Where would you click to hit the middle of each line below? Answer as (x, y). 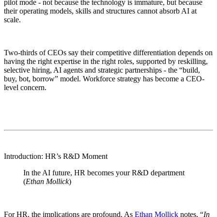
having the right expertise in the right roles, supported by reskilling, (106, 61)
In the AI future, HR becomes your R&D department (104, 172)
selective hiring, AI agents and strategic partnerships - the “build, (102, 70)
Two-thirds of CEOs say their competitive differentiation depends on (108, 52)
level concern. (25, 87)
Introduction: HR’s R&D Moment (56, 156)
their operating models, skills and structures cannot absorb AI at (100, 11)
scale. (12, 19)
